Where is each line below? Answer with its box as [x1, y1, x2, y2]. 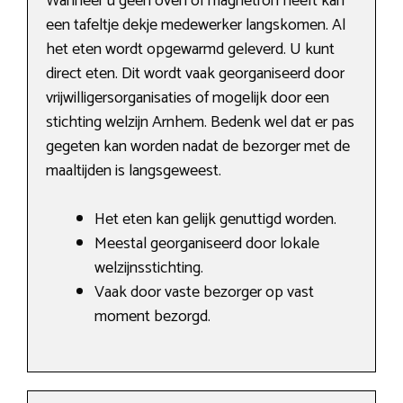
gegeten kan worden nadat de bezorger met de [46, 133, 350, 161]
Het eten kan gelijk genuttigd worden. [94, 206, 336, 234]
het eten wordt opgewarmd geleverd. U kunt [46, 36, 335, 64]
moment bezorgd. [94, 303, 210, 331]
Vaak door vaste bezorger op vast [94, 279, 314, 307]
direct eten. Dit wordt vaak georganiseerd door [46, 60, 345, 88]
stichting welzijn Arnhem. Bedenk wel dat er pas [46, 109, 354, 137]
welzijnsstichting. [94, 255, 203, 282]
